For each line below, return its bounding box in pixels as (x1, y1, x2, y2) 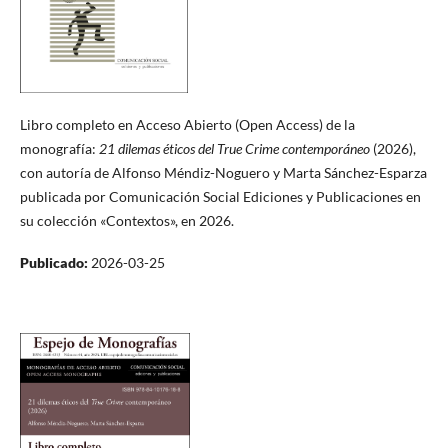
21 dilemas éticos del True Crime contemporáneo (95, 139, 373, 157)
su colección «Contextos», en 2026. (19, 211, 234, 229)
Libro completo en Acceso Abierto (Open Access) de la (19, 115, 355, 133)
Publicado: (19, 253, 91, 271)
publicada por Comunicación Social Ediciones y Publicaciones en (19, 187, 421, 205)
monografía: (19, 139, 96, 157)
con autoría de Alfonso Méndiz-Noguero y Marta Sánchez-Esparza (19, 163, 427, 181)
